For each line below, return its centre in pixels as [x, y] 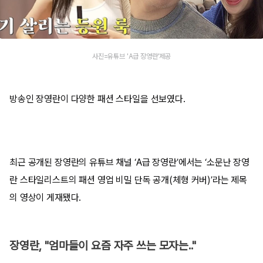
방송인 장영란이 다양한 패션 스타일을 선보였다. [99, 99]
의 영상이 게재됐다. [45, 197]
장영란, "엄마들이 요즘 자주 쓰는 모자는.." [103, 245]
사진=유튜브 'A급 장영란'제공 [131, 57]
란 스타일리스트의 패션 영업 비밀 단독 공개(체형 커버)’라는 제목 [129, 180]
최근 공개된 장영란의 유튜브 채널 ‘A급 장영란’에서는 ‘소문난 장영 [129, 162]
